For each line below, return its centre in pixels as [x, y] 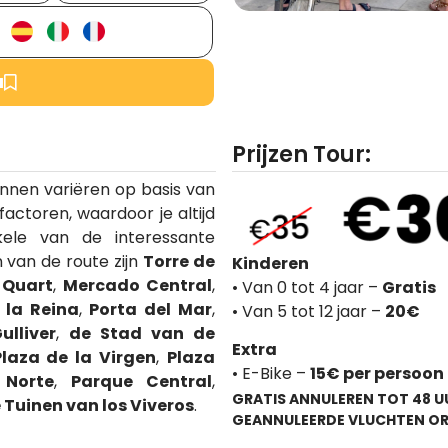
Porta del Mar [151, 309]
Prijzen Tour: [301, 154]
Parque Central [141, 381]
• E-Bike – [270, 374]
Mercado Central [137, 285]
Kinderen [270, 263]
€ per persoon [384, 374]
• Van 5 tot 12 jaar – [308, 311]
